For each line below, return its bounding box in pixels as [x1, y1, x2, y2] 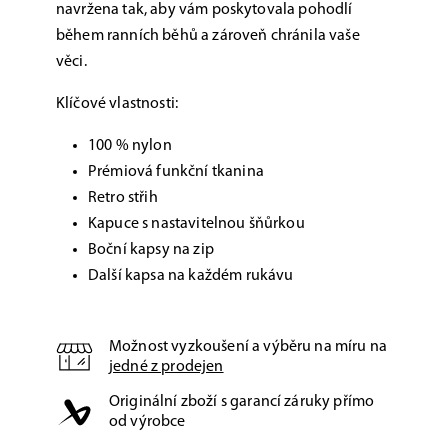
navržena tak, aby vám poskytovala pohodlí [56, 2, 353, 18]
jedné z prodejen [109, 359, 224, 375]
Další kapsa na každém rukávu [88, 268, 294, 284]
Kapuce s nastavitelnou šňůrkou [88, 216, 305, 232]
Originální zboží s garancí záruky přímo [109, 394, 375, 410]
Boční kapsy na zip [88, 242, 214, 258]
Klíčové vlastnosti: [56, 96, 179, 112]
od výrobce [109, 414, 186, 430]
